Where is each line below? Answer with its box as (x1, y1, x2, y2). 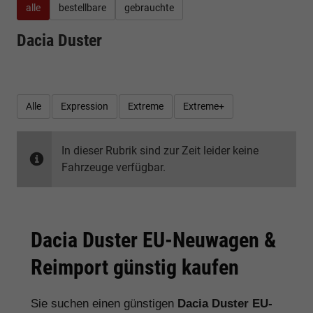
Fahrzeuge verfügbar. (61, 160, 166, 174)
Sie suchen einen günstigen (31, 296, 177, 310)
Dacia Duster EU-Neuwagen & (31, 227, 276, 252)
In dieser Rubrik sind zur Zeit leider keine (61, 143, 259, 157)
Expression (61, 100, 108, 112)
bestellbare (59, 1, 106, 13)
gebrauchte (124, 1, 174, 13)
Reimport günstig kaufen (31, 254, 239, 279)
